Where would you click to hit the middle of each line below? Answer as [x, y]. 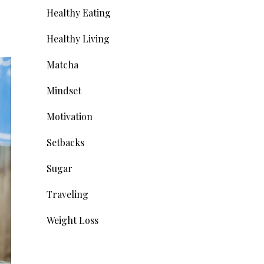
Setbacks [65, 143]
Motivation [69, 117]
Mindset [64, 91]
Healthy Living [78, 39]
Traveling [67, 194]
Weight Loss [72, 220]
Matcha [62, 65]
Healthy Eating [78, 13]
